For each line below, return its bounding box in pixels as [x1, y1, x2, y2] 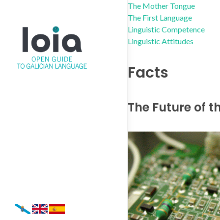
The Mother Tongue [128, 1, 195, 10]
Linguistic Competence [128, 25, 205, 34]
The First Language [128, 13, 192, 22]
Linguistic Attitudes [128, 36, 193, 46]
